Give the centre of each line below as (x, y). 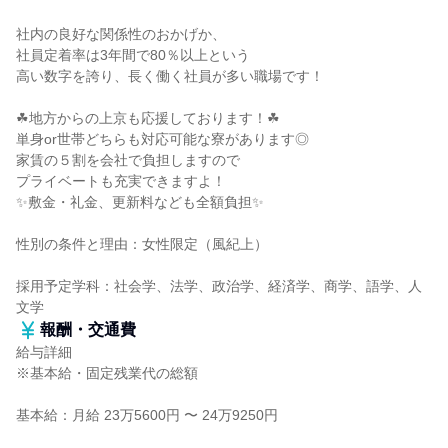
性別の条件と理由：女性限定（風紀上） (142, 244)
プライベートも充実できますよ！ (121, 181)
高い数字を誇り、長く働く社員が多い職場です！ (170, 76)
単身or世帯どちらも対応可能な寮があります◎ (162, 139)
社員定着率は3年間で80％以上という (133, 55)
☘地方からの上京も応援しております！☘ (148, 118)
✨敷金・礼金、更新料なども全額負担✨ (140, 202)
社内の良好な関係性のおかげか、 (121, 34)
